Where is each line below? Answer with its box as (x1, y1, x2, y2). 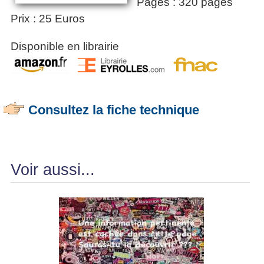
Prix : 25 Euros (11, 12, 85, 25)
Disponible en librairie (11, 40, 119, 53)
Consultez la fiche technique (28, 103, 199, 118)
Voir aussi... (11, 161, 95, 179)
